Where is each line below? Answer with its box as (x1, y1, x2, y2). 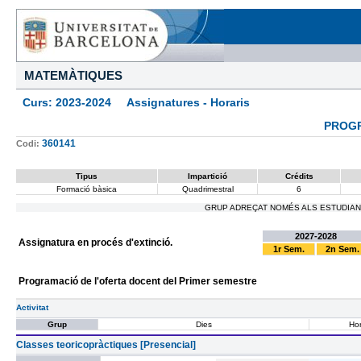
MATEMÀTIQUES (24, 68, 122, 82)
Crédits (284, 172, 313, 180)
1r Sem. (272, 244, 305, 254)
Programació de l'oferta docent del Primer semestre (19, 276, 257, 287)
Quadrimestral (181, 185, 234, 193)
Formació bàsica (56, 185, 117, 193)
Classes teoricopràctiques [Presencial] (16, 339, 196, 351)
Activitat (16, 303, 48, 312)
